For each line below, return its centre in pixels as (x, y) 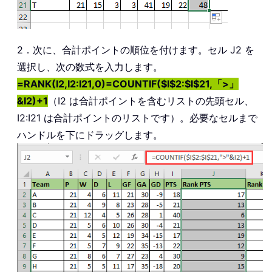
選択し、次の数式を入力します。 (90, 67)
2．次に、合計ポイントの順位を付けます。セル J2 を (136, 50)
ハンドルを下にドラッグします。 (90, 135)
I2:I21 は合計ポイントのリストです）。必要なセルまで (137, 118)
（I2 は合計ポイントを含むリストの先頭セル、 (151, 101)
